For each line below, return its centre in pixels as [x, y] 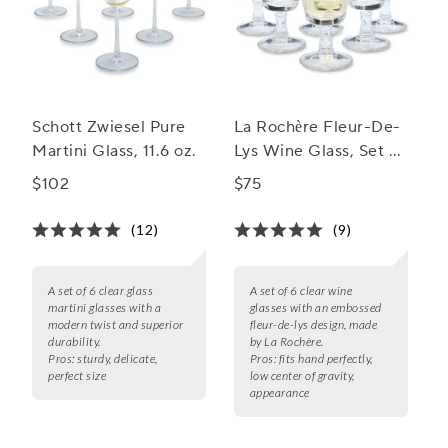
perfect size [77, 376]
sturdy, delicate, [117, 359]
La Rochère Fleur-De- [317, 127]
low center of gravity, [302, 376]
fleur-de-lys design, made [313, 325]
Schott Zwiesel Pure [109, 127]
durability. [74, 342]
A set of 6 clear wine [301, 291]
